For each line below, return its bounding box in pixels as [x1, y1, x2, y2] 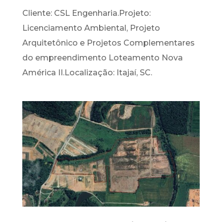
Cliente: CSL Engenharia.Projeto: [22, 8, 151, 18]
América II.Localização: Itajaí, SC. [22, 68, 152, 78]
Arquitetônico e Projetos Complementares [22, 38, 195, 48]
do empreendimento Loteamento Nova [22, 53, 183, 63]
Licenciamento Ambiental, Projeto [22, 23, 160, 33]
